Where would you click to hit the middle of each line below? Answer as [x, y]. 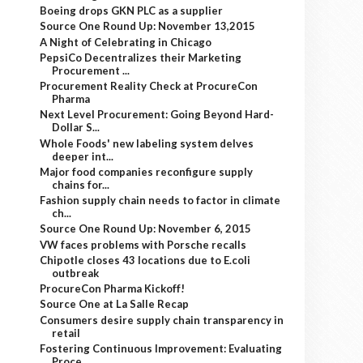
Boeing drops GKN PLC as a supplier [132, 11]
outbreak [76, 273]
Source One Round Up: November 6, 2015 [146, 229]
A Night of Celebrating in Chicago [126, 42]
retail [66, 333]
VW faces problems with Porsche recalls [143, 244]
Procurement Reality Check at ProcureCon [149, 86]
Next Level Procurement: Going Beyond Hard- [157, 115]
